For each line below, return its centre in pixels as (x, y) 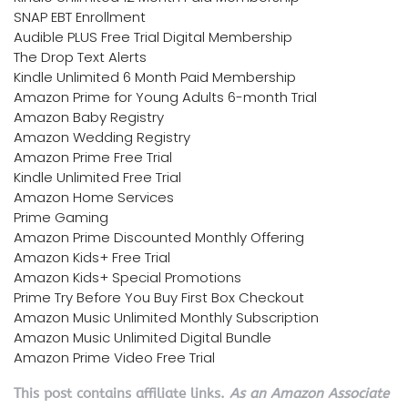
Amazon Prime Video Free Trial (114, 358)
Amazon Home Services (94, 198)
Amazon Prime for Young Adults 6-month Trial (165, 97)
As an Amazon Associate (309, 394)
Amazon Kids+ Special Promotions (127, 278)
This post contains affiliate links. (122, 394)
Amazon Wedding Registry (102, 138)
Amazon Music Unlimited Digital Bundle (143, 338)
